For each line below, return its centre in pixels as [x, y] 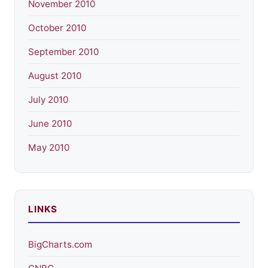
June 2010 [50, 124]
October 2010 [57, 28]
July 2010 [48, 100]
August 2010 [55, 76]
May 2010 [49, 148]
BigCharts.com [60, 245]
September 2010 [63, 52]
